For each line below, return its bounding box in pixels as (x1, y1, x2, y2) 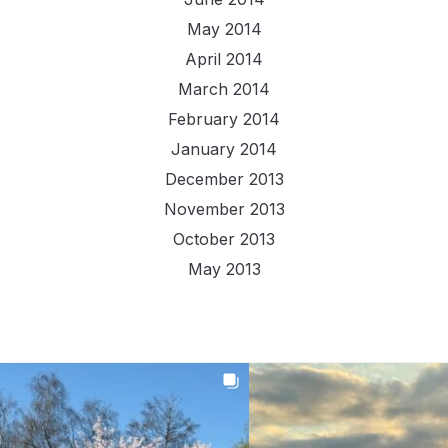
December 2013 (164, 168, 284, 189)
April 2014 (185, 48, 263, 69)
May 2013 (187, 258, 261, 279)
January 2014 (171, 138, 277, 159)
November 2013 (163, 198, 285, 219)
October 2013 (173, 228, 275, 249)
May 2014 (186, 18, 262, 39)
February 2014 (168, 108, 280, 129)
